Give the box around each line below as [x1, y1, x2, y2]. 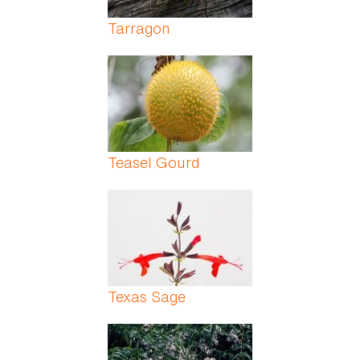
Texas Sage [108, 286, 186, 308]
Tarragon [108, 18, 170, 39]
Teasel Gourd [108, 152, 199, 174]
